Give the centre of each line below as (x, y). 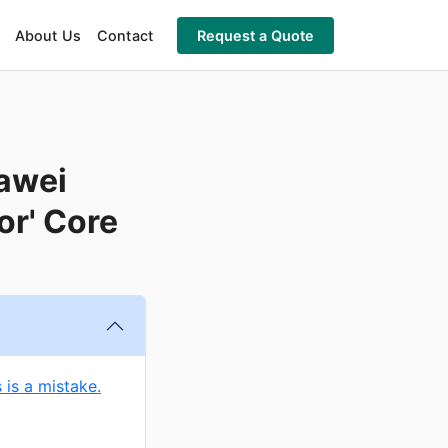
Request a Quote (255, 35)
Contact (124, 35)
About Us (47, 35)
